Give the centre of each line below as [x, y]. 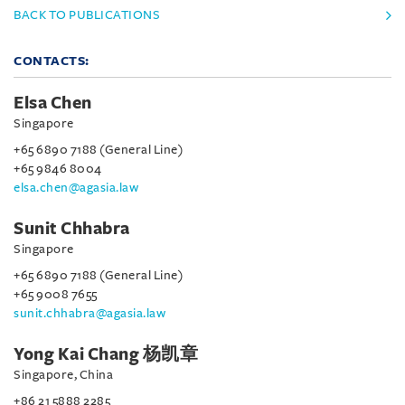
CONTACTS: [52, 61]
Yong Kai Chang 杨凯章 [106, 354]
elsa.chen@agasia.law [76, 188]
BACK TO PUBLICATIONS [87, 15]
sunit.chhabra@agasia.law [89, 313]
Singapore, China [63, 375]
